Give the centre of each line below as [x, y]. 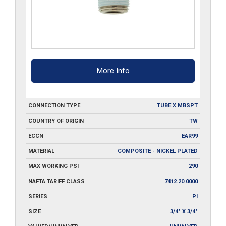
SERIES [38, 196]
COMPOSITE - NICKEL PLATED [158, 151]
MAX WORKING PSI [53, 166]
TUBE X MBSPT [177, 105]
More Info [113, 70]
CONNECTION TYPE [54, 105]
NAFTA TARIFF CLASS [56, 181]
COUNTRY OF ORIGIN [56, 121]
